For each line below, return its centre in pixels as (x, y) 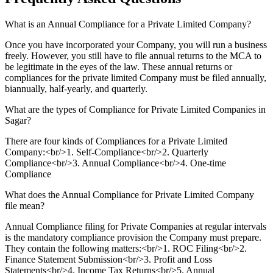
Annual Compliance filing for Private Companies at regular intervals (136, 226)
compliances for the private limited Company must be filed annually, (136, 77)
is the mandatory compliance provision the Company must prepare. (133, 237)
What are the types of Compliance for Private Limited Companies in (135, 109)
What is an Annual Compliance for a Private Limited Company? (128, 24)
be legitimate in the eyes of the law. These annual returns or (119, 66)
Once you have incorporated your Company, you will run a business (136, 44)
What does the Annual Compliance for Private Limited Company (129, 194)
